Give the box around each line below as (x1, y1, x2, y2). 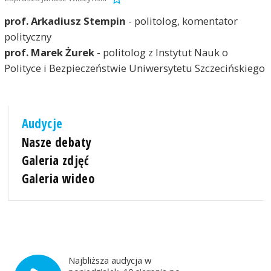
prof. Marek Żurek (4, 45, 97, 60)
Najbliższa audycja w (68, 253, 152, 266)
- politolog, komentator (125, 14, 238, 28)
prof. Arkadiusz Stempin (4, 14, 126, 28)
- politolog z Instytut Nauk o (96, 45, 228, 60)
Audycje (21, 115, 63, 132)
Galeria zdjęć (21, 151, 89, 169)
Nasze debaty (21, 133, 92, 151)
